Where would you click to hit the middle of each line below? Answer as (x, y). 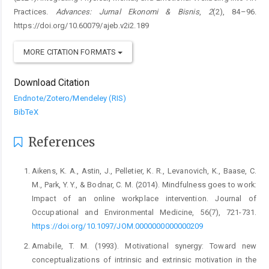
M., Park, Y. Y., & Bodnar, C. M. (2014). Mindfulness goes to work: (144, 185)
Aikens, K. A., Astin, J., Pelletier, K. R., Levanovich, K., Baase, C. (144, 171)
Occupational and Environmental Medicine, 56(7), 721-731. (144, 213)
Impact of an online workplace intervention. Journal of (144, 199)
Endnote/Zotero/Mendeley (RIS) (70, 98)
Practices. (35, 12)
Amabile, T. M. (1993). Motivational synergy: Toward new (144, 246)
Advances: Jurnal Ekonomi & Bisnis (127, 12)
